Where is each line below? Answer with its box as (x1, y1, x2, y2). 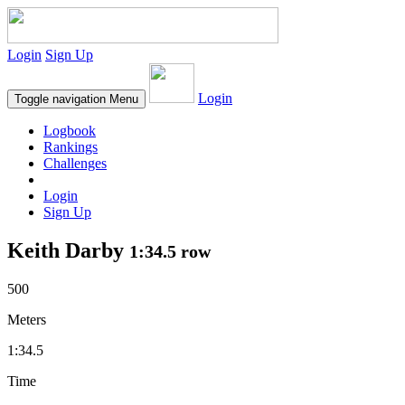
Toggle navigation (14, 92, 106, 106)
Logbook (43, 123, 96, 138)
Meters (7, 311, 46, 327)
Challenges (43, 155, 107, 171)
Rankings (43, 139, 98, 155)
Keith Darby (7, 238, 129, 262)
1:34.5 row (129, 240, 211, 261)
